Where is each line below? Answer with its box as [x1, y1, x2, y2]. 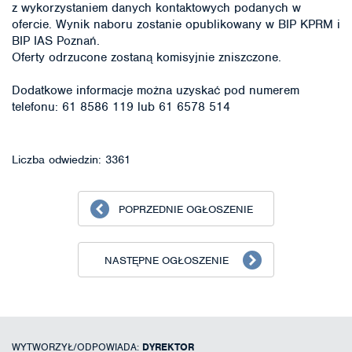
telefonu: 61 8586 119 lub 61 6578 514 [12, 98, 230, 115]
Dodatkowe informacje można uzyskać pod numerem [12, 82, 299, 98]
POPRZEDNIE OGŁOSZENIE [118, 203, 253, 216]
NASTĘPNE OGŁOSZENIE [104, 254, 229, 267]
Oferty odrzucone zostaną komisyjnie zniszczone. [12, 49, 281, 65]
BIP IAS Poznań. [12, 32, 100, 49]
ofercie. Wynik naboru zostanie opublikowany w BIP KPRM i [12, 16, 340, 32]
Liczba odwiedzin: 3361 [12, 152, 130, 167]
